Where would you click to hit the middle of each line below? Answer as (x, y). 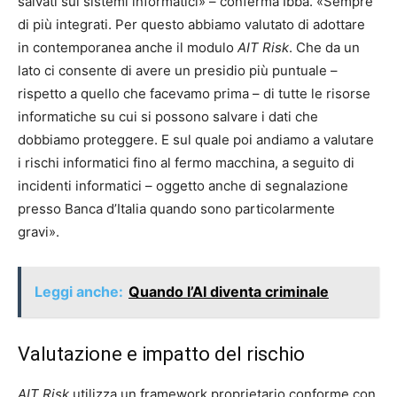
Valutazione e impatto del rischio (161, 354)
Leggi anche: (79, 292)
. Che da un (324, 47)
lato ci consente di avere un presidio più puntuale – (178, 70)
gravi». (39, 232)
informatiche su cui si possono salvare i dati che (168, 117)
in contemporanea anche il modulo (128, 47)
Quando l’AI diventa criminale (229, 292)
